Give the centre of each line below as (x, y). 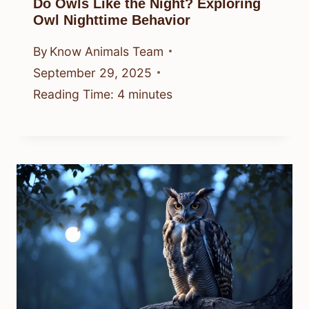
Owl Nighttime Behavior (112, 20)
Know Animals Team (107, 51)
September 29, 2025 (92, 72)
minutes (150, 94)
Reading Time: (73, 94)
